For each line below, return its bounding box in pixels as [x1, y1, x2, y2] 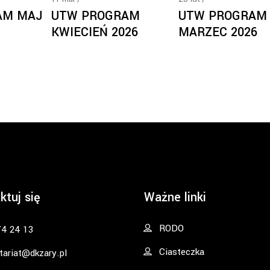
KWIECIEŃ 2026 [51, 24, 139, 41]
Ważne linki [144, 189, 206, 206]
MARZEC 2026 [178, 24, 257, 41]
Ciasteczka [159, 245, 204, 259]
